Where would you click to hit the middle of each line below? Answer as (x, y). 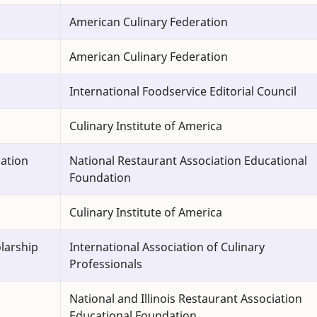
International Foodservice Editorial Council (183, 92)
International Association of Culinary (167, 247)
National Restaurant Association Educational (188, 161)
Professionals (106, 264)
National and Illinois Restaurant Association (186, 299)
